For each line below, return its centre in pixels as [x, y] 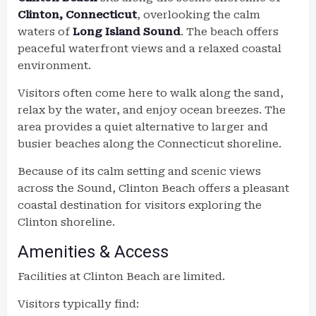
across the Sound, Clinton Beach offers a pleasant [153, 188]
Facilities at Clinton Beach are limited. [121, 276]
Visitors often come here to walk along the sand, [151, 93]
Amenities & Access [93, 252]
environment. [54, 66]
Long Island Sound [127, 32]
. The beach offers [230, 32]
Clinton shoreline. [66, 222]
